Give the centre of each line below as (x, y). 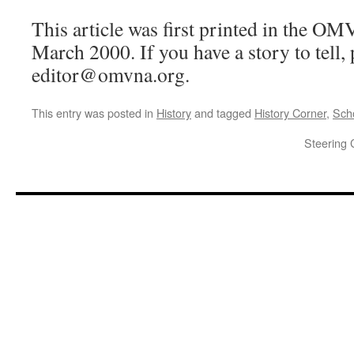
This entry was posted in (94, 113)
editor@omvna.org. (111, 74)
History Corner (290, 113)
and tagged (223, 113)
